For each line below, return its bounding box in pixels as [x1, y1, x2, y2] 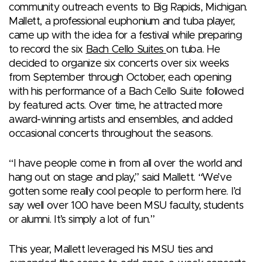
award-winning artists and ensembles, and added [9, 114, 233, 125]
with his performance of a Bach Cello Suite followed [9, 86, 244, 97]
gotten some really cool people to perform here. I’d [9, 186, 241, 197]
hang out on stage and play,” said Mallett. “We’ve [9, 172, 232, 183]
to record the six [9, 44, 86, 55]
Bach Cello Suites [85, 44, 167, 55]
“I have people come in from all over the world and [9, 158, 243, 169]
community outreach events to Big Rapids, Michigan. [9, 2, 248, 13]
